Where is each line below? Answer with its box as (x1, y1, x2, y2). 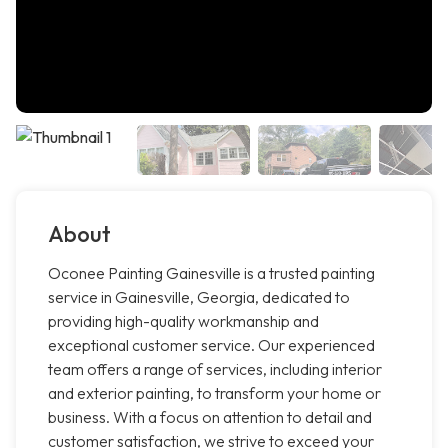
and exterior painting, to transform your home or (48, 383, 381, 404)
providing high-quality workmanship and (48, 311, 319, 332)
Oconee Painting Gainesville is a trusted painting (48, 263, 375, 284)
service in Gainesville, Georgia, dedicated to (48, 287, 350, 308)
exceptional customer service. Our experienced (48, 335, 375, 356)
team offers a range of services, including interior (48, 359, 382, 380)
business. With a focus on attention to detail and (48, 407, 372, 428)
